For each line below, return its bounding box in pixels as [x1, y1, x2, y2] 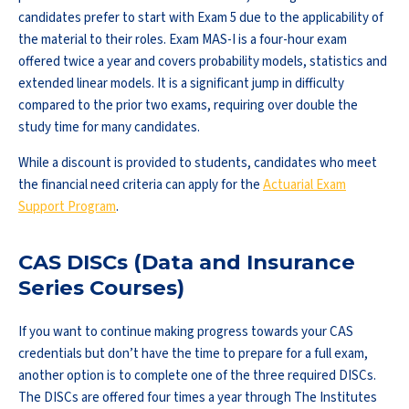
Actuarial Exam [263, 175, 346, 195]
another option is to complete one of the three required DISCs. [18, 365, 376, 385]
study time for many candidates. [18, 118, 200, 138]
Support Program [18, 197, 116, 217]
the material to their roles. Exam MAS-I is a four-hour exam [18, 30, 347, 50]
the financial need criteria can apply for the [18, 175, 263, 195]
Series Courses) [18, 275, 184, 300]
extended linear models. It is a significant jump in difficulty [18, 74, 344, 94]
